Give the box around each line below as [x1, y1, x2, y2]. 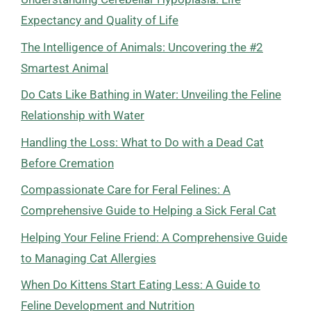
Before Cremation [21, 155, 114, 170]
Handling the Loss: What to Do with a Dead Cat [21, 135, 264, 149]
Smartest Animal [21, 60, 108, 75]
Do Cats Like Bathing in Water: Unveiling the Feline [21, 87, 281, 101]
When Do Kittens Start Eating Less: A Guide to [21, 278, 260, 292]
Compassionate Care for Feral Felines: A [21, 183, 230, 196]
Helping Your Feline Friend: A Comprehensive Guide [21, 230, 287, 244]
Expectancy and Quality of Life [21, 13, 178, 27]
